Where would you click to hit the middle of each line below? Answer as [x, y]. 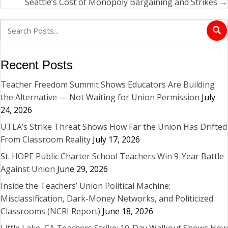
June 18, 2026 [128, 211]
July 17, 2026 [116, 139]
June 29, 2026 [82, 169]
